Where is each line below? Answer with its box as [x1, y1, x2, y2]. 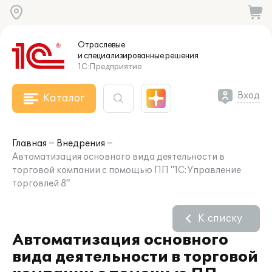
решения [164, 51, 199, 61]
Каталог [43, 92, 84, 104]
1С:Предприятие [78, 62, 141, 72]
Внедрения [56, 138, 105, 149]
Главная [12, 138, 47, 149]
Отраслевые [78, 40, 125, 50]
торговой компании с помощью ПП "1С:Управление [12, 165, 241, 175]
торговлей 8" [12, 178, 70, 189]
